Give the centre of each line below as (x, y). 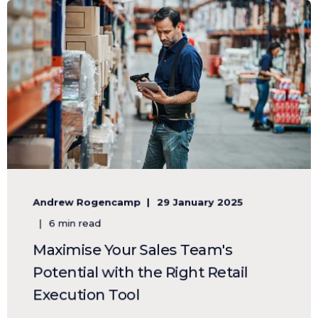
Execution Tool (86, 295)
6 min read (75, 223)
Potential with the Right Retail (141, 273)
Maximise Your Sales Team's (133, 250)
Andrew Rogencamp (87, 202)
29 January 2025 (200, 202)
